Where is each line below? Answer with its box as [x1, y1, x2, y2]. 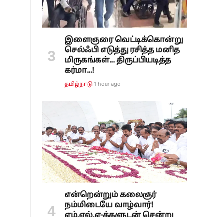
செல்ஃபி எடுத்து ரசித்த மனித [64, 46, 180, 56]
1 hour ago [94, 80, 121, 88]
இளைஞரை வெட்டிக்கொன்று [64, 35, 183, 46]
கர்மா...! [64, 66, 94, 76]
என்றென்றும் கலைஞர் [64, 190, 156, 200]
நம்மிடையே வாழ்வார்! [64, 200, 153, 210]
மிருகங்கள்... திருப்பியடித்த [64, 56, 171, 66]
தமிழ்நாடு [64, 81, 93, 88]
